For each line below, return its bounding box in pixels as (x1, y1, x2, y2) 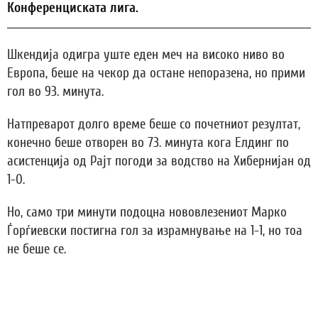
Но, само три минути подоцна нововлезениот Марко (7, 204, 287, 221)
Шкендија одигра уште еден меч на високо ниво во (7, 47, 285, 63)
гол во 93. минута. (7, 84, 104, 100)
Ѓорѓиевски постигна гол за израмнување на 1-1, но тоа (7, 223, 302, 239)
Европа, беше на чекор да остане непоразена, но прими (7, 65, 305, 82)
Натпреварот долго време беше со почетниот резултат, (7, 116, 300, 133)
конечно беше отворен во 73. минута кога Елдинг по (7, 135, 289, 151)
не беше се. (7, 241, 66, 258)
